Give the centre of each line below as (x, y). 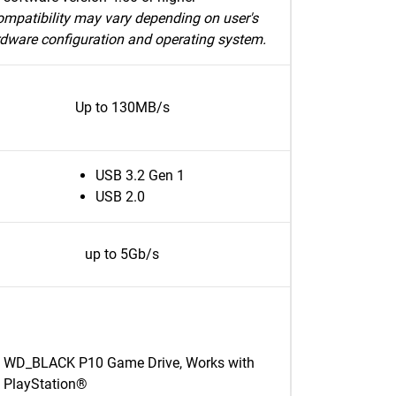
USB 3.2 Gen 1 (140, 175)
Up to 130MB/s (122, 107)
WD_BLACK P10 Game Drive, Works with (129, 363)
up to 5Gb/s (122, 254)
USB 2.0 (120, 197)
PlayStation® (46, 384)
